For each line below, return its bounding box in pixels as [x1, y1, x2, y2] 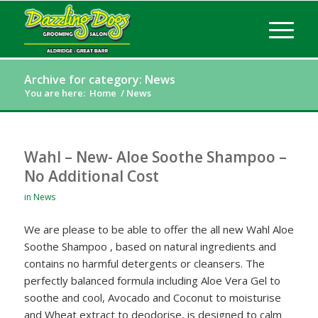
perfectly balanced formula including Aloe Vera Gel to [23, 273, 280, 287]
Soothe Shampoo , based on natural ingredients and [23, 238, 276, 253]
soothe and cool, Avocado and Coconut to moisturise [23, 290, 281, 305]
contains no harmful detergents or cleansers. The [23, 256, 265, 270]
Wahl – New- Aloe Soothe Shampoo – [23, 147, 287, 167]
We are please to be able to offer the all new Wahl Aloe [23, 221, 294, 236]
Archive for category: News [23, 72, 175, 87]
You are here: [24, 87, 85, 99]
